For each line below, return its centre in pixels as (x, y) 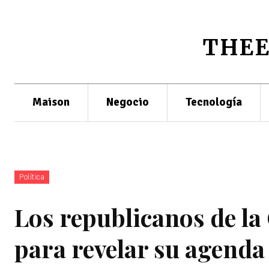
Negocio (128, 102)
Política (32, 177)
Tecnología (214, 102)
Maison (51, 102)
